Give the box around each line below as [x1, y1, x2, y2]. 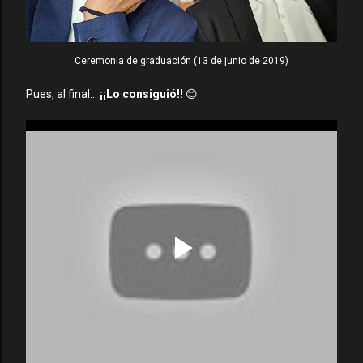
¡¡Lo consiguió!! [100, 88, 183, 100]
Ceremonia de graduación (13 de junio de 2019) [75, 55, 288, 66]
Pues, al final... [26, 88, 100, 100]
